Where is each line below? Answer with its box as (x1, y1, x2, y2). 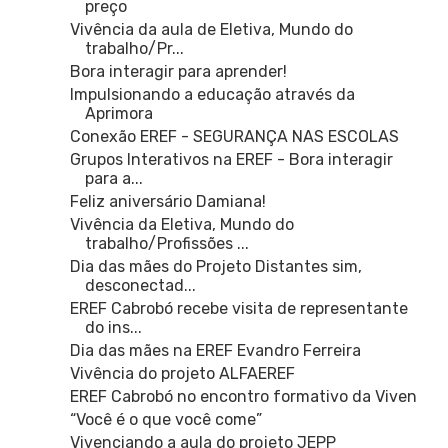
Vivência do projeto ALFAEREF (69, 364, 295, 384)
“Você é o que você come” (69, 410, 262, 430)
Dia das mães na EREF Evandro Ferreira (69, 341, 361, 361)
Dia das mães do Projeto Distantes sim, (69, 257, 362, 277)
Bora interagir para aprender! (69, 62, 287, 82)
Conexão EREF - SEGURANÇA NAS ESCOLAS (69, 127, 399, 147)
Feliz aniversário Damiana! (69, 192, 266, 212)
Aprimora (84, 104, 153, 124)
